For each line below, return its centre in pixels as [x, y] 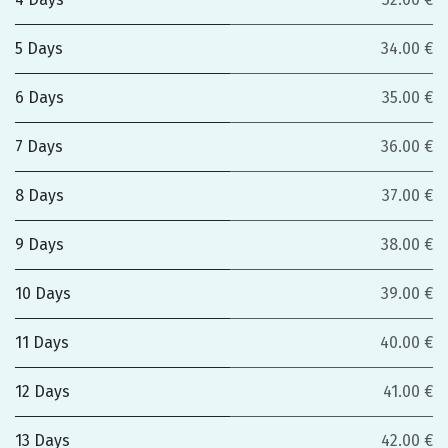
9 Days [39, 244]
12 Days [42, 391]
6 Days [39, 97]
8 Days [39, 195]
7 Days [39, 146]
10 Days [43, 293]
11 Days [42, 342]
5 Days [39, 48]
